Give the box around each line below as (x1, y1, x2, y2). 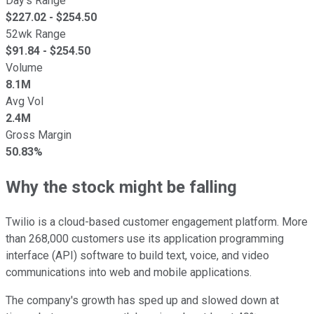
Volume (6, 60, 43, 74)
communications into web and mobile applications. (6, 265, 252, 279)
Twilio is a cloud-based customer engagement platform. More (6, 214, 308, 228)
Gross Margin (6, 128, 71, 142)
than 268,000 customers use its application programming (6, 231, 284, 245)
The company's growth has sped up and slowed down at (6, 293, 279, 307)
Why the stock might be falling (6, 177, 237, 197)
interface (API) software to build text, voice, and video (6, 248, 269, 262)
